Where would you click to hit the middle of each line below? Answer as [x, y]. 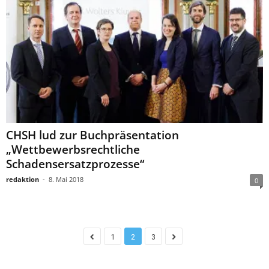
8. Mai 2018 [66, 179]
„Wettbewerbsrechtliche [73, 149]
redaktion [23, 179]
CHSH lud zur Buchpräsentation [92, 135]
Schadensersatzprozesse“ [75, 164]
